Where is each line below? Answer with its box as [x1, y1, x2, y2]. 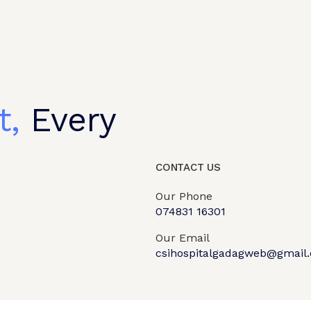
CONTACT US [155, 160, 221, 174]
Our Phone [155, 189, 212, 203]
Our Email [155, 230, 210, 244]
